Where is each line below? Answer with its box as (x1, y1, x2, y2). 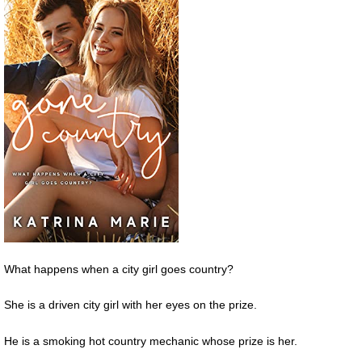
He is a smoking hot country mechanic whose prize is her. (4, 335, 297, 347)
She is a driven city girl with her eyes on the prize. (4, 298, 257, 312)
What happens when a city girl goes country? (4, 262, 234, 276)
